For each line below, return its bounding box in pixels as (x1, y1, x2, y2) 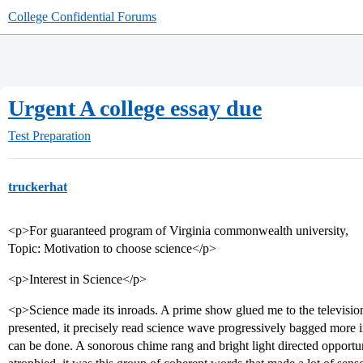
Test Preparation (8, 129, 91, 143)
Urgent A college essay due (8, 96, 262, 121)
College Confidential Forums (8, 10, 156, 23)
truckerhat (8, 180, 67, 194)
